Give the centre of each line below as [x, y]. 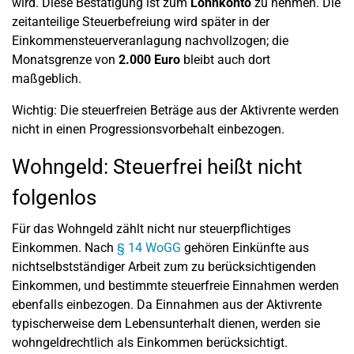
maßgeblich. [47, 79]
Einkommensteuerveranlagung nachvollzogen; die [150, 41]
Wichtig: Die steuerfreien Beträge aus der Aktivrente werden [175, 110]
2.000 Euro [149, 60]
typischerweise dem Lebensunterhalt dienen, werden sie [166, 324]
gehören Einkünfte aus [245, 248]
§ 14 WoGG [149, 248]
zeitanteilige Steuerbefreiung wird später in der [141, 22]
